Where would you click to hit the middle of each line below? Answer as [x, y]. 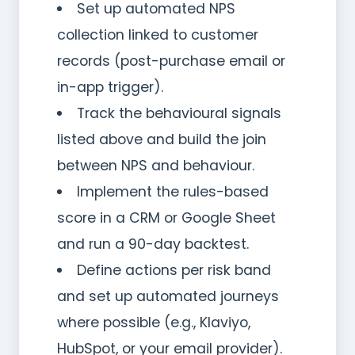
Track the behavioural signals [179, 113]
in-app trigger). [110, 87]
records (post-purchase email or [171, 61]
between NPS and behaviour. [156, 165]
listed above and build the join [162, 139]
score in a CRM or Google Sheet [166, 218]
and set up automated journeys [168, 296]
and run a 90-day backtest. [153, 244]
